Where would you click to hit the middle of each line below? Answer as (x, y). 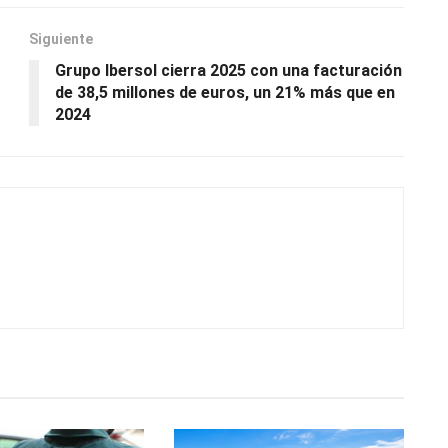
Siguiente (61, 39)
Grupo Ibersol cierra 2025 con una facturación (228, 71)
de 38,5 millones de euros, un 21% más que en (225, 93)
